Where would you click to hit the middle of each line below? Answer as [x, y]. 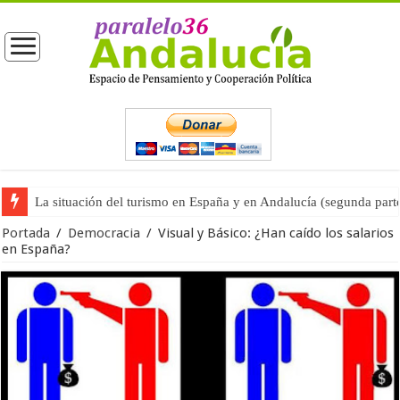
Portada [26, 233]
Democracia [104, 233]
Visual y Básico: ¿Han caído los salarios [276, 233]
